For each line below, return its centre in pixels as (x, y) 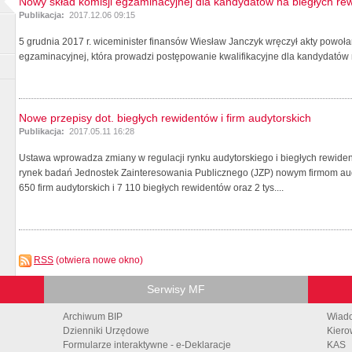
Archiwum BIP (93, 316)
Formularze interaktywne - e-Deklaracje (147, 345)
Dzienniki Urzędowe (106, 330)
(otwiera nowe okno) (99, 260)
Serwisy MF (176, 289)
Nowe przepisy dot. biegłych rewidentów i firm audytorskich (165, 117)
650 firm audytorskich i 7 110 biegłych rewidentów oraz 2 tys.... (151, 187)
